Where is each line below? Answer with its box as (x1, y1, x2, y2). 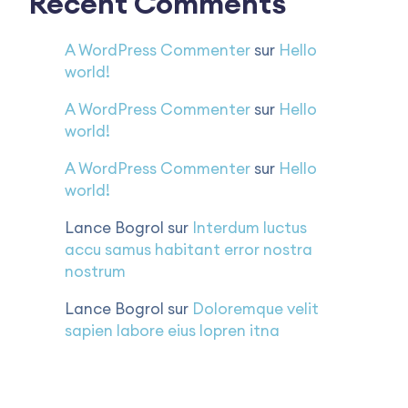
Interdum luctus (192, 218, 307, 238)
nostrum (65, 261, 126, 281)
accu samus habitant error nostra (65, 240, 312, 260)
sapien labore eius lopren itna (65, 321, 280, 341)
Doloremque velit (192, 299, 319, 319)
